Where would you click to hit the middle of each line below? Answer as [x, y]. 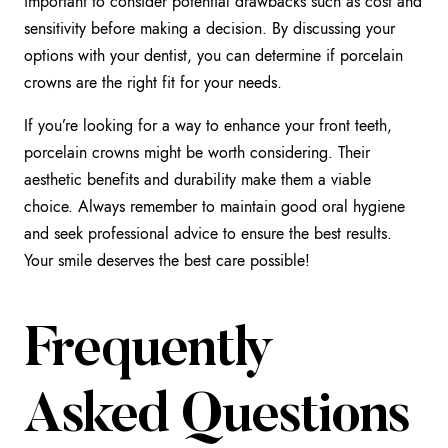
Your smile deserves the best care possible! [167, 260]
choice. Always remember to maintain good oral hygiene [214, 206]
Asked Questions [217, 418]
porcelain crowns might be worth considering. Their [197, 152]
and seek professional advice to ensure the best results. [208, 233]
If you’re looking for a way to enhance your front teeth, [208, 125]
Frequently [148, 352]
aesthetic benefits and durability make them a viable [197, 179]
